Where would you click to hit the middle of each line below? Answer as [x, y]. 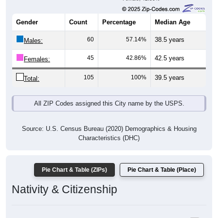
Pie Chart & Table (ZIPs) [74, 159]
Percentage [119, 12]
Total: [32, 68]
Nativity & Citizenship [64, 179]
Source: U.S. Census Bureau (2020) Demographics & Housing [109, 118]
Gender [27, 12]
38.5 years [170, 29]
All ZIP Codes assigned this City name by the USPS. [109, 93]
